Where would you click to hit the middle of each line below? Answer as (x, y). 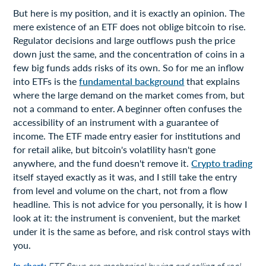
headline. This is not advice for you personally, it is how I (130, 204)
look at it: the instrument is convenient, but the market (127, 217)
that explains (212, 81)
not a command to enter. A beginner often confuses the (128, 108)
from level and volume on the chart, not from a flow (121, 190)
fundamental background (132, 81)
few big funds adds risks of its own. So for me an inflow (129, 67)
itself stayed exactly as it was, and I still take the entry (125, 176)
